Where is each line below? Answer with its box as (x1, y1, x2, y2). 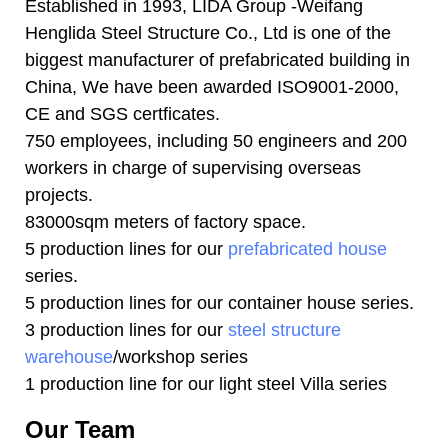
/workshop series (113, 346, 248, 367)
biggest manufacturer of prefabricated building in (25, 49, 410, 70)
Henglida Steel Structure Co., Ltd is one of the (25, 22, 391, 43)
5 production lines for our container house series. (25, 292, 414, 313)
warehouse (25, 346, 113, 367)
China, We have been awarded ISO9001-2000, (25, 76, 399, 97)
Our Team (25, 415, 135, 443)
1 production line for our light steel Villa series (25, 373, 387, 394)
